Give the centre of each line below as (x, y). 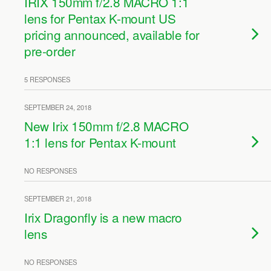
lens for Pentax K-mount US (100, 18)
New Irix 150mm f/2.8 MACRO (106, 126)
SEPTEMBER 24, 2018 (58, 107)
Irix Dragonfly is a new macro (103, 217)
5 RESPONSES (47, 79)
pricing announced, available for (112, 34)
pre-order (50, 51)
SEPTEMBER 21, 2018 (58, 198)
